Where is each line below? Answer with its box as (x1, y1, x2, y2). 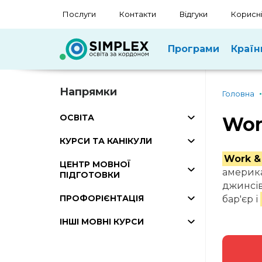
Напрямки (60, 85, 117, 98)
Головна (222, 89, 254, 98)
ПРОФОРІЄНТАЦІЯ (60, 193, 144, 204)
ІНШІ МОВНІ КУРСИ (60, 216, 144, 227)
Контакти (119, 9, 156, 19)
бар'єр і (222, 194, 260, 205)
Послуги (63, 9, 96, 19)
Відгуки (180, 9, 208, 19)
